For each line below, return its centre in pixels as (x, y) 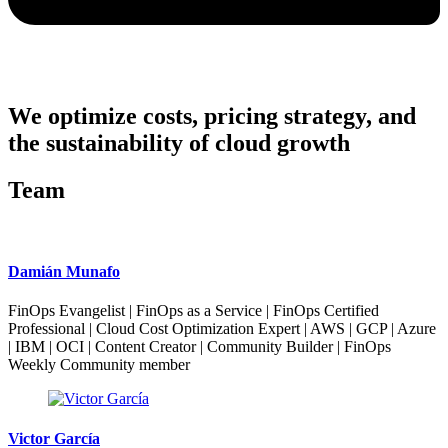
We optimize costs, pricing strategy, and (212, 116)
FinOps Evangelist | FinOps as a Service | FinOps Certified (193, 311)
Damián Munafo (64, 272)
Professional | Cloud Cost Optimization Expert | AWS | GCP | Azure (222, 329)
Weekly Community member (99, 365)
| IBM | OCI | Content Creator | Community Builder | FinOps (199, 347)
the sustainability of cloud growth (179, 143)
